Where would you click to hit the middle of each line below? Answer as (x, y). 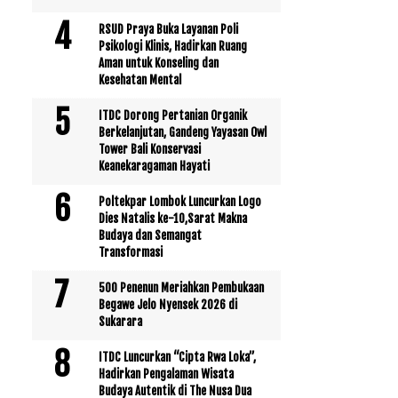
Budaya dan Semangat (150, 235)
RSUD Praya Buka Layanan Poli (168, 29)
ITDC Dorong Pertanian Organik (173, 115)
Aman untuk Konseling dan (159, 63)
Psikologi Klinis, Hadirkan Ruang (173, 46)
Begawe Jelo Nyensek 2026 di (168, 304)
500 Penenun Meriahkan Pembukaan (181, 287)
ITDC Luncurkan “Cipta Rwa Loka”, (177, 357)
